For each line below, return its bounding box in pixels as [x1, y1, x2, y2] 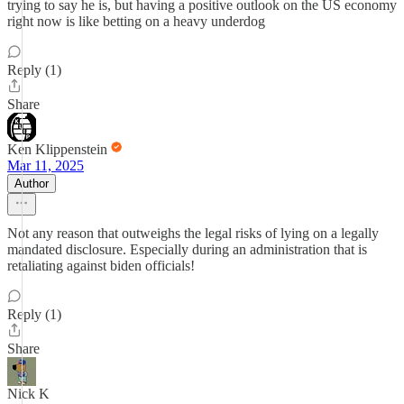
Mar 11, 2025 [7, 158, 84, 173]
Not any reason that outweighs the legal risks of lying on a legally [7, 225, 379, 241]
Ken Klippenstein [7, 142, 107, 157]
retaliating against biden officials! [7, 258, 195, 273]
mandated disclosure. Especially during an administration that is [7, 242, 367, 257]
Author [14, 177, 49, 190]
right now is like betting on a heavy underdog [7, 14, 265, 29]
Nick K [7, 386, 50, 401]
